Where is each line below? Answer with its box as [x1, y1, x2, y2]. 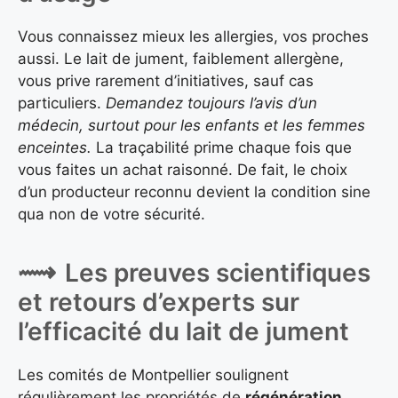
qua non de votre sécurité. [18, 205, 205, 224]
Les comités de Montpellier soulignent [18, 365, 289, 384]
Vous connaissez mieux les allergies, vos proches [18, 28, 369, 46]
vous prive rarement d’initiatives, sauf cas [18, 72, 314, 91]
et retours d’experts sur [18, 286, 299, 317]
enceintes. [18, 139, 92, 157]
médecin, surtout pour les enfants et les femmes [18, 116, 365, 135]
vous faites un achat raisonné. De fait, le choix [18, 161, 347, 179]
